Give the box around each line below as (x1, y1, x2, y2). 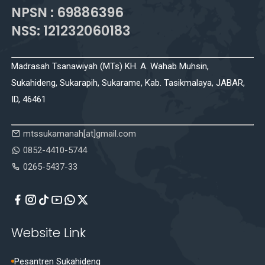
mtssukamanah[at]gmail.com (23, 128, 137, 139)
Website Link (11, 224, 86, 241)
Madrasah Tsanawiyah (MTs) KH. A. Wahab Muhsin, (11, 60, 209, 72)
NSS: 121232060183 (11, 21, 131, 40)
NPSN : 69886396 (11, 2, 124, 22)
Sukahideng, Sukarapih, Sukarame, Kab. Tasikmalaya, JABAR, (11, 77, 245, 88)
